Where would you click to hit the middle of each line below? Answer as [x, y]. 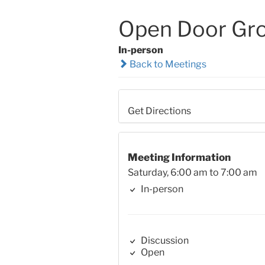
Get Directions [159, 111]
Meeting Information [179, 157]
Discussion [164, 241]
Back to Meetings [167, 64]
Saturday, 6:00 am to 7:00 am [192, 173]
